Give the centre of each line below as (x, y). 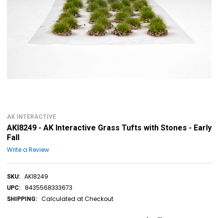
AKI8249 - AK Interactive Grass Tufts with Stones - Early (109, 128)
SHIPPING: (22, 199)
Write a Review (28, 149)
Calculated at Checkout (77, 199)
